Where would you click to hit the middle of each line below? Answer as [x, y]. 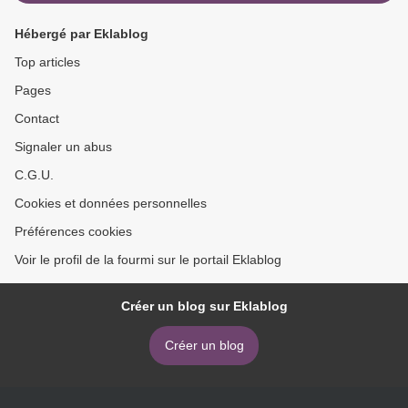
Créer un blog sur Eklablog [204, 306]
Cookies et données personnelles [111, 203]
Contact [37, 118]
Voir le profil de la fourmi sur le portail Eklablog [148, 260]
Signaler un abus [63, 147]
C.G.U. [34, 175]
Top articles [47, 62]
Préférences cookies [73, 231]
